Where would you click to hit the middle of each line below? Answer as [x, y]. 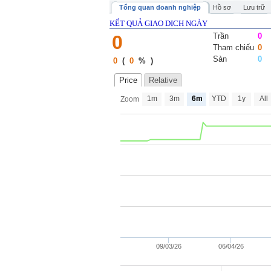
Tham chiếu [233, 47]
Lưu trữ [254, 7]
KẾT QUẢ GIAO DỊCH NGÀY [158, 23]
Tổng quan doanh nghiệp [160, 7]
